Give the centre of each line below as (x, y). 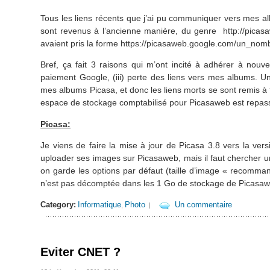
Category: (58, 205)
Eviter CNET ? (81, 252)
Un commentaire (204, 205)
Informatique (100, 205)
